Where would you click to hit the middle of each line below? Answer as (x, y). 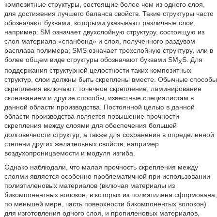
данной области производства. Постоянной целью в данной (99, 107)
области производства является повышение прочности (92, 116)
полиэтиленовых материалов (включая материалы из (89, 186)
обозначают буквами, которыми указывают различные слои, (100, 23)
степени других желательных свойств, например (81, 144)
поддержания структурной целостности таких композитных (98, 70)
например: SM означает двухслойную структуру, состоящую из (104, 32)
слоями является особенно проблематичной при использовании (107, 177)
